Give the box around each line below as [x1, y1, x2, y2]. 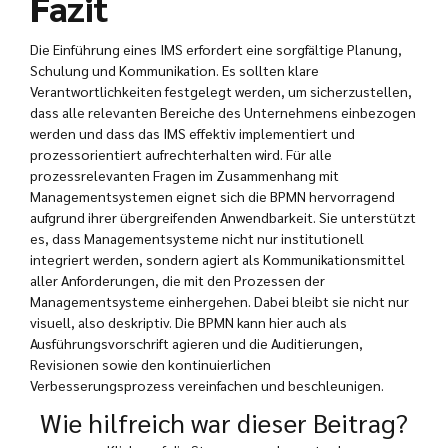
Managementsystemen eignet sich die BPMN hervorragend [30, 187, 395, 206]
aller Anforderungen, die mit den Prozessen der [30, 271, 325, 290]
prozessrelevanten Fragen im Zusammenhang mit [30, 166, 339, 185]
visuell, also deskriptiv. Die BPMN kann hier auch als [30, 313, 347, 332]
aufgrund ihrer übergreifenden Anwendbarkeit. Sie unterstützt [30, 208, 416, 227]
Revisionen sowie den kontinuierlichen [30, 355, 271, 374]
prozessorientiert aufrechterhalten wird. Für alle [30, 145, 332, 164]
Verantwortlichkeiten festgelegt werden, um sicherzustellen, [30, 82, 412, 101]
